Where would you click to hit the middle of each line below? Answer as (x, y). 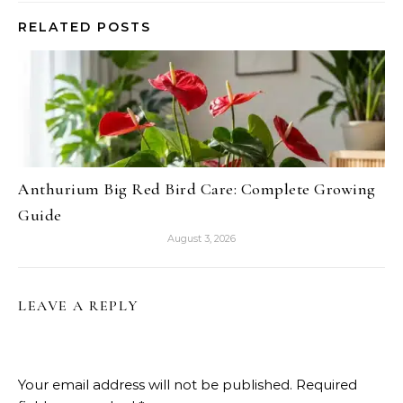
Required (327, 384)
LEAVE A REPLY (79, 305)
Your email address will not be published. (155, 384)
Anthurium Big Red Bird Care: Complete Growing (197, 188)
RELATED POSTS (85, 27)
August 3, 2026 (201, 238)
